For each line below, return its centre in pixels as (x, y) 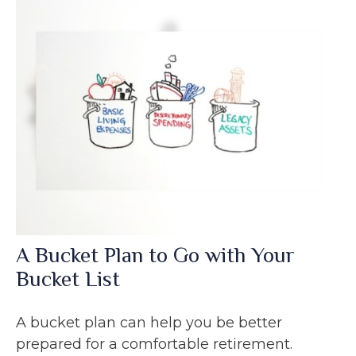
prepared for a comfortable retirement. (154, 344)
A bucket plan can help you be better (149, 322)
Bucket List (68, 279)
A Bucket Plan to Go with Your (155, 255)
